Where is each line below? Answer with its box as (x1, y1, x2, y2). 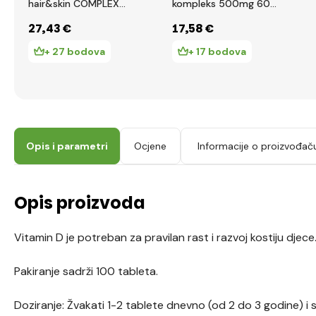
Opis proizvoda (14, 191, 145, 214)
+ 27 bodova (44, 45, 105, 58)
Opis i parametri (26, 140, 108, 152)
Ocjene (134, 140, 166, 152)
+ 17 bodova (188, 45, 246, 58)
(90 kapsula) (28, 11, 87, 24)
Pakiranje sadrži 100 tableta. (14, 264, 158, 279)
